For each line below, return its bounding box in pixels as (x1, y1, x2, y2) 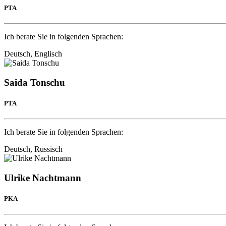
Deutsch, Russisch (4, 145, 63, 154)
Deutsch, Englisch (4, 49, 62, 59)
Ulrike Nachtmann (4, 172, 81, 183)
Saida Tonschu (4, 77, 65, 88)
